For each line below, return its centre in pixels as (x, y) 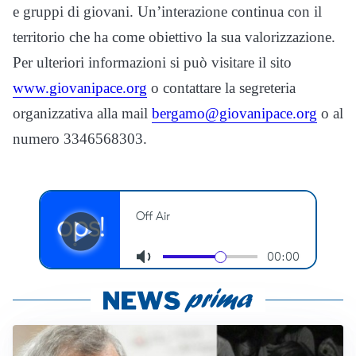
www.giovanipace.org (80, 88)
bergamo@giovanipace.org (234, 114)
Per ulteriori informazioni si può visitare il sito (152, 63)
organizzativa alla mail (82, 114)
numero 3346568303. (80, 139)
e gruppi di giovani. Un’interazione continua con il (167, 12)
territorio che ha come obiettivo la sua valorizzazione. (174, 37)
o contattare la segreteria (221, 88)
